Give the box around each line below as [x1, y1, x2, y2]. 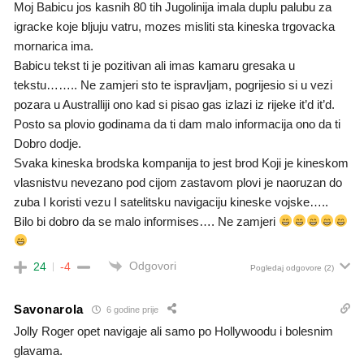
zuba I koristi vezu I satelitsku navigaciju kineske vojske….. [14, 194, 328, 209]
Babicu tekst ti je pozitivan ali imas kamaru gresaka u [14, 58, 295, 72]
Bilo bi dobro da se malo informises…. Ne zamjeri [14, 214, 279, 228]
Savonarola [14, 301, 84, 316]
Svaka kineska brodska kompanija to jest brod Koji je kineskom [14, 155, 349, 170]
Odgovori [129, 258, 176, 272]
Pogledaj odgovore [250, 263, 322, 273]
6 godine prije [104, 304, 158, 314]
